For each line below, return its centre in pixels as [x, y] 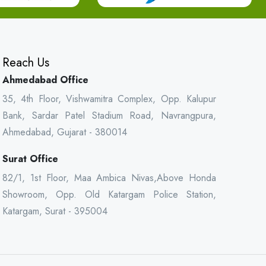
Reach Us [26, 63]
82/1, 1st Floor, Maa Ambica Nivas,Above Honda [109, 178]
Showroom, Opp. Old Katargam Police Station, [109, 194]
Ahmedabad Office [45, 80]
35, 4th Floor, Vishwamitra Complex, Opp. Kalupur [109, 99]
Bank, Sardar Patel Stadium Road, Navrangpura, [109, 115]
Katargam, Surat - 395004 [55, 211]
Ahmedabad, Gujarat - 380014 [65, 132]
